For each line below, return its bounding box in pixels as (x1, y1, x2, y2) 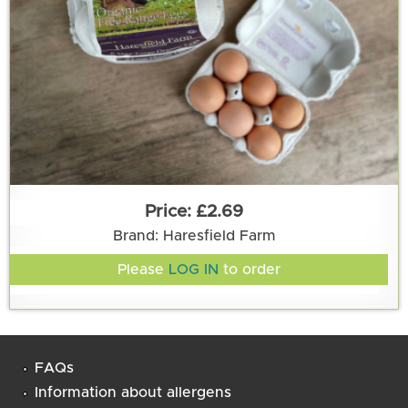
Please (117, 261, 168, 277)
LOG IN (168, 261, 219, 277)
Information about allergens (35, 384, 231, 400)
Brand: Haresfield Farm (112, 228, 276, 243)
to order (218, 261, 280, 277)
